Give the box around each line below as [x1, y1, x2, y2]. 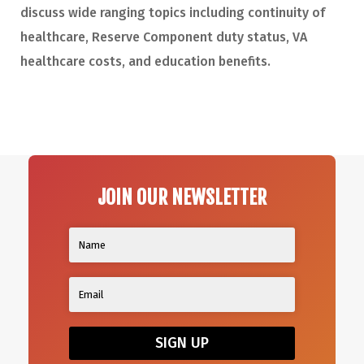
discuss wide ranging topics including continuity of [20, 4, 325, 20]
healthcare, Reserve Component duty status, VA [20, 28, 307, 45]
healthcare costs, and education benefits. [20, 53, 271, 69]
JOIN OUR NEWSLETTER [97, 184, 266, 210]
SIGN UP [155, 334, 209, 353]
